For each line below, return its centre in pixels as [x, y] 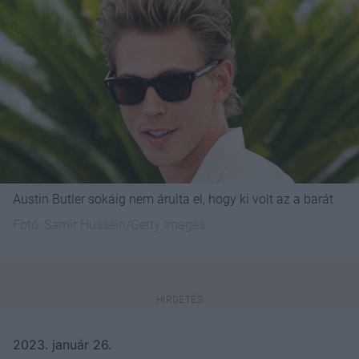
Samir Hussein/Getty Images [125, 224]
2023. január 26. [62, 344]
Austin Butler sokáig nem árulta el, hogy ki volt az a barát [173, 199]
